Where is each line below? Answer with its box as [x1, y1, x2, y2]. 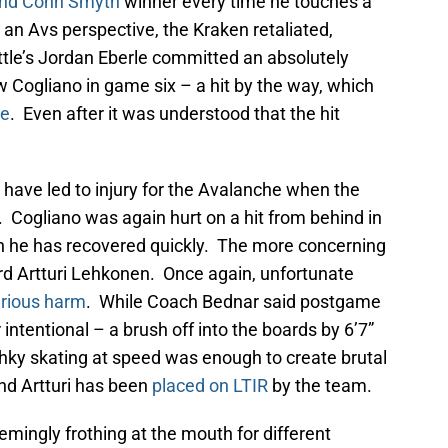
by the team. [268, 375, 372, 397]
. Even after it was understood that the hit [10, 103, 340, 125]
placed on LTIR [152, 375, 268, 397]
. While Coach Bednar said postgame [86, 291, 381, 313]
